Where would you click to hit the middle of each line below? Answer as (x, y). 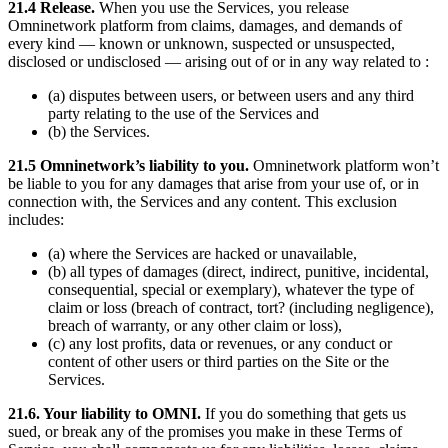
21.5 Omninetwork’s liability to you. (128, 166)
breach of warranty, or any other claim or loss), (195, 326)
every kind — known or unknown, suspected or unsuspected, (201, 44)
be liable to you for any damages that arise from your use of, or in (213, 184)
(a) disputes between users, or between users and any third (231, 96)
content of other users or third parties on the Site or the (218, 362)
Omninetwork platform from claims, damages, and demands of (205, 26)
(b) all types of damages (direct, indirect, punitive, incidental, (238, 272)
